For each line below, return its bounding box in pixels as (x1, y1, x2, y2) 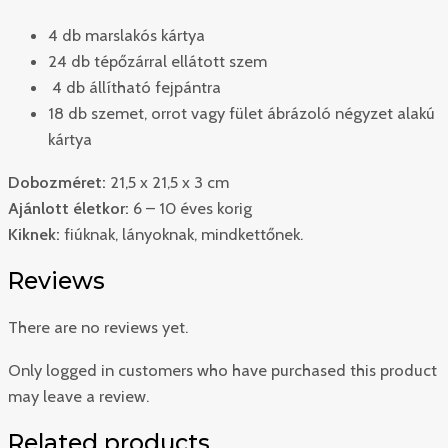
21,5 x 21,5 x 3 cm (106, 171, 229, 192)
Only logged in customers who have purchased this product (8, 359, 437, 380)
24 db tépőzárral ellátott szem (48, 51, 267, 72)
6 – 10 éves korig (129, 197, 252, 218)
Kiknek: (8, 223, 60, 244)
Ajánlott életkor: (8, 197, 129, 218)
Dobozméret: (8, 171, 106, 192)
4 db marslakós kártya (48, 25, 205, 46)
